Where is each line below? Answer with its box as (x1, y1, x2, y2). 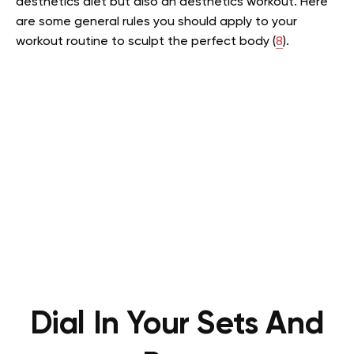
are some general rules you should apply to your (16, 15, 297, 28)
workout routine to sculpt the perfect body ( (16, 35, 276, 48)
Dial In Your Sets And (29, 309, 325, 341)
